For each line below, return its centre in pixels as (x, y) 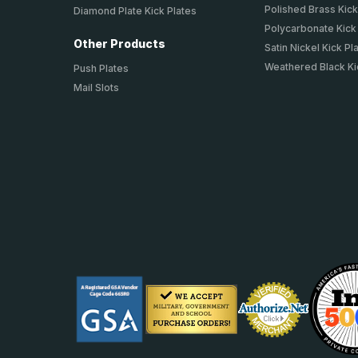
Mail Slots (96, 88)
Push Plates (101, 69)
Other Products (119, 44)
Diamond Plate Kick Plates (135, 11)
